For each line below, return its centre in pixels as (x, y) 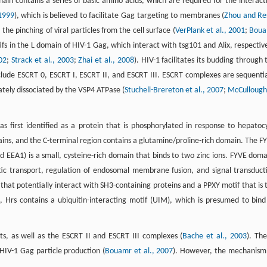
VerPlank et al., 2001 (210, 30)
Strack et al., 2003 (43, 60)
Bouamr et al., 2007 (139, 251)
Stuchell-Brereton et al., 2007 (174, 90)
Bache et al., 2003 (215, 236)
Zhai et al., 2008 (106, 60)
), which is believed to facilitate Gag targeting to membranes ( (119, 15)
